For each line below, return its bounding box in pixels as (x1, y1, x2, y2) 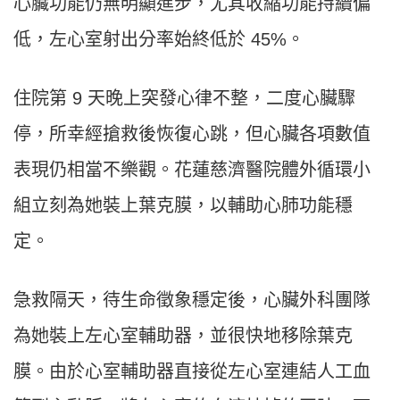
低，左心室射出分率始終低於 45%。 (13, 29, 304, 50)
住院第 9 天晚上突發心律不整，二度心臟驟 (13, 88, 355, 109)
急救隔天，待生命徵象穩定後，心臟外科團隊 (13, 290, 371, 311)
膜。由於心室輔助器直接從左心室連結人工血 (13, 362, 371, 382)
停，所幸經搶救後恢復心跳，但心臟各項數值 (13, 124, 371, 145)
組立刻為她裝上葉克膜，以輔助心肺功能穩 (13, 196, 353, 216)
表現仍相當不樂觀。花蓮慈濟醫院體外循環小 (13, 160, 371, 180)
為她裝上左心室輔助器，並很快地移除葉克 (13, 326, 353, 346)
